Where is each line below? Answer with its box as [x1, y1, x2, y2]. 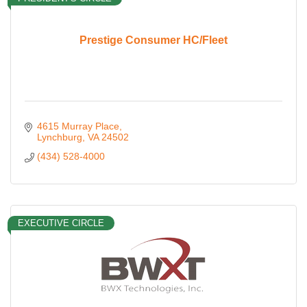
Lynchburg [36, 131, 82, 143]
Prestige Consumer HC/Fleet [79, 34, 228, 47]
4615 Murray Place [36, 120, 119, 132]
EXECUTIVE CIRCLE [18, 217, 104, 228]
